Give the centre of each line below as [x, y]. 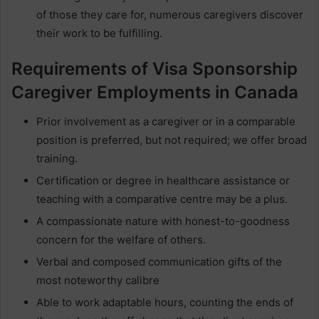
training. [57, 158]
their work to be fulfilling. [99, 33]
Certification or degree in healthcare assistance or [163, 181]
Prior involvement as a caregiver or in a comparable [166, 121]
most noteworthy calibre [98, 280]
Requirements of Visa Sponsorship [155, 69]
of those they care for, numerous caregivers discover [170, 15]
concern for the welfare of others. [121, 240]
